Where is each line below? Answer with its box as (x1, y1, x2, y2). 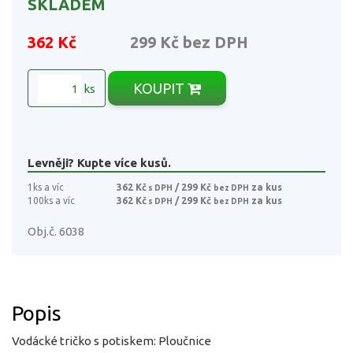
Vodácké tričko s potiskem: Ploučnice (12, 333, 211, 347)
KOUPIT (133, 80, 188, 96)
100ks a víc (28, 195, 75, 206)
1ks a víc (28, 181, 64, 192)
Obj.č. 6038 (28, 224, 84, 238)
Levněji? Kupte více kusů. (28, 155, 171, 169)
